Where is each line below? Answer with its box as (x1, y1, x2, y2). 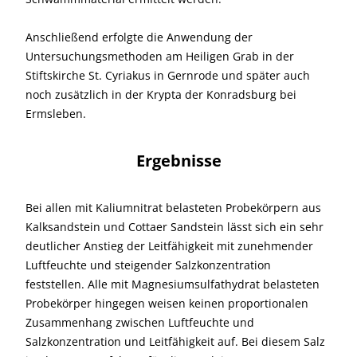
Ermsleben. (25, 106, 86, 122)
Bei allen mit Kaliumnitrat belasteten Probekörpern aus (25, 200, 321, 216)
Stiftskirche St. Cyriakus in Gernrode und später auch (25, 68, 310, 84)
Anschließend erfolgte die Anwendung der (25, 29, 253, 45)
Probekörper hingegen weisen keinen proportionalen (25, 296, 308, 312)
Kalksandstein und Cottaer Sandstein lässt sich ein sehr (25, 219, 324, 235)
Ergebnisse (135, 150, 222, 172)
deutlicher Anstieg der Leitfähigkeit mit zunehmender (25, 238, 313, 254)
